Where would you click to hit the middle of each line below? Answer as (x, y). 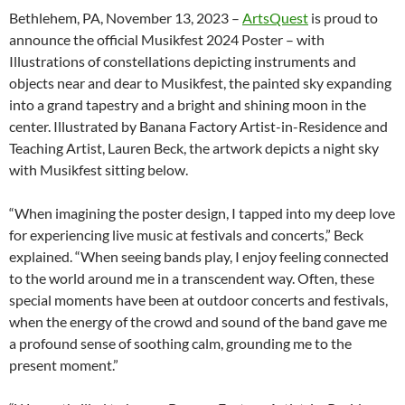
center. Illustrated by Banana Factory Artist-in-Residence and (198, 127)
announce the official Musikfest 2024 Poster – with (167, 40)
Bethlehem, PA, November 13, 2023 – (126, 18)
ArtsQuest (275, 18)
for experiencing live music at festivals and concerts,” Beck (186, 235)
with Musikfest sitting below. (99, 170)
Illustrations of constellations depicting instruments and (183, 61)
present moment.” (64, 365)
